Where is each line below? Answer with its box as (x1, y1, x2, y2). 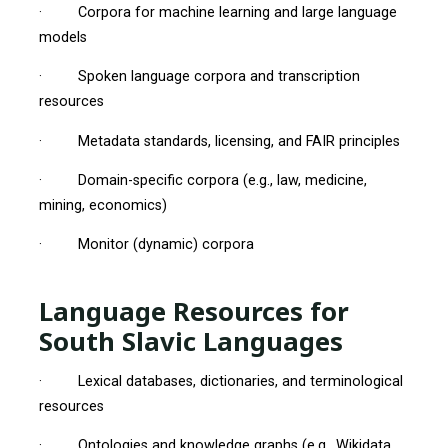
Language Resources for (38, 292, 349, 329)
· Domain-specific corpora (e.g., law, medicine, (38, 171, 367, 189)
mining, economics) (38, 196, 167, 214)
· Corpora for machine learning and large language (38, 3, 397, 21)
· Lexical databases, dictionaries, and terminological (38, 372, 403, 390)
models (38, 28, 87, 46)
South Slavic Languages (38, 322, 343, 359)
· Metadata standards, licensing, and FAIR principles (38, 132, 400, 150)
